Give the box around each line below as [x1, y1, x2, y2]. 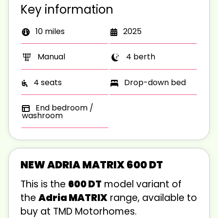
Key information [20, 1, 113, 18]
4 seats [32, 76, 62, 88]
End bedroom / [34, 102, 93, 113]
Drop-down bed [122, 76, 186, 88]
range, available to [108, 191, 197, 204]
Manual [36, 51, 65, 62]
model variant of [102, 177, 182, 191]
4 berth [124, 51, 155, 62]
